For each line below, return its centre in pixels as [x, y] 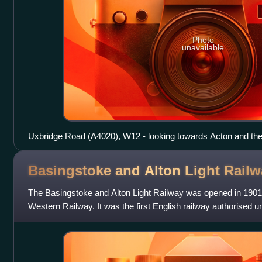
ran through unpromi [66, 220]
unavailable [203, 47]
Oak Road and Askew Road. [82, 150]
